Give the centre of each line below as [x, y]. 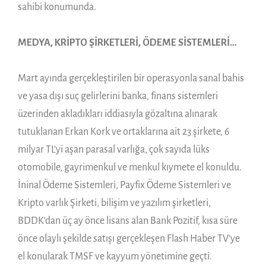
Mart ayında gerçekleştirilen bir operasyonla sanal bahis [131, 78]
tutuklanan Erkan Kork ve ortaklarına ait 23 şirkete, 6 [123, 132]
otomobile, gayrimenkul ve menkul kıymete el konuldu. [130, 167]
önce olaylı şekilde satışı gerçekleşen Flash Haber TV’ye [129, 238]
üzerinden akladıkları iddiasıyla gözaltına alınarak [118, 114]
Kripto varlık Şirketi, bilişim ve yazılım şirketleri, [114, 203]
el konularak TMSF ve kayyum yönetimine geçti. [115, 256]
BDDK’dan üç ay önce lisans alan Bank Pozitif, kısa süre [128, 221]
